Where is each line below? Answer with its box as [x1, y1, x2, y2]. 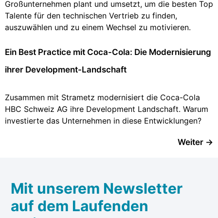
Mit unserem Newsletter [11, 179, 183, 197]
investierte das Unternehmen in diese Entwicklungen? [5, 116, 201, 126]
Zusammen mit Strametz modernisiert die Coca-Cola [5, 92, 200, 102]
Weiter [178, 137, 205, 147]
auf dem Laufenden [11, 197, 149, 215]
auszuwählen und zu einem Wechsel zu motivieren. [5, 22, 191, 32]
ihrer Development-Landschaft [5, 65, 127, 74]
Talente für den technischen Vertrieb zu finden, [5, 11, 177, 20]
